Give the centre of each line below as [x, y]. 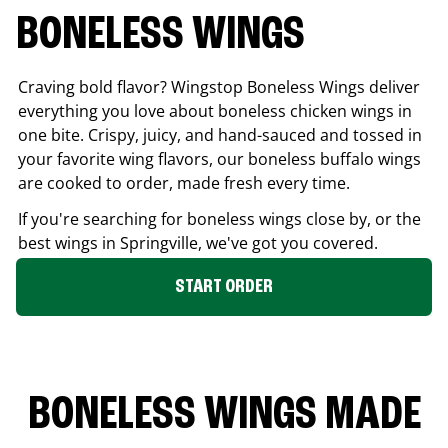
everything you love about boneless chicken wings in [215, 110]
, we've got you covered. [288, 242]
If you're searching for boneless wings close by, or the [219, 218]
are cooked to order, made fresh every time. [184, 182]
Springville [159, 242]
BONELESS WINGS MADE [224, 415]
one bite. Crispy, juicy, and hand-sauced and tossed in [220, 134]
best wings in [69, 242]
